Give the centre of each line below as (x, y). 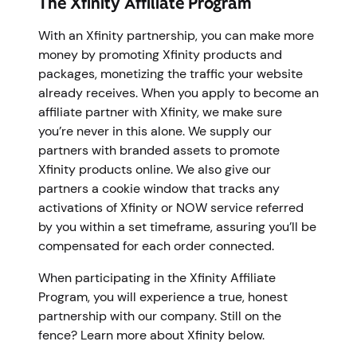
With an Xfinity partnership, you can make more (176, 35)
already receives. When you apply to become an (178, 92)
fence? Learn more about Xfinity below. (153, 335)
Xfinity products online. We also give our (155, 169)
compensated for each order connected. (158, 245)
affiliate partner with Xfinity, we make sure (160, 112)
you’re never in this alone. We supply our (155, 131)
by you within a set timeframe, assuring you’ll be (177, 226)
